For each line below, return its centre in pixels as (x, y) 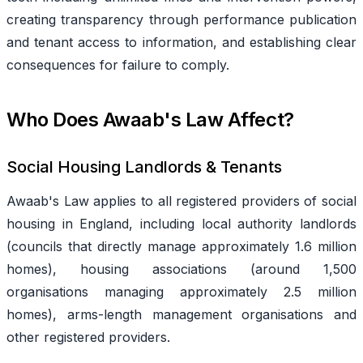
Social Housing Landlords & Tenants (144, 167)
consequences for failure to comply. (120, 64)
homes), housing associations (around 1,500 (181, 269)
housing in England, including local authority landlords (181, 223)
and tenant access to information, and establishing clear (181, 42)
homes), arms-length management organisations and (181, 314)
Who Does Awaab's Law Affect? (150, 119)
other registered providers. (90, 337)
